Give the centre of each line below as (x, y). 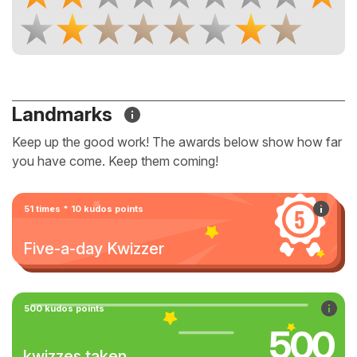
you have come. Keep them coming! (115, 161)
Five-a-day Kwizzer (94, 249)
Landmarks (64, 114)
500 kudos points (64, 308)
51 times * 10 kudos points (84, 209)
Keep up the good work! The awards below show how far (177, 142)
